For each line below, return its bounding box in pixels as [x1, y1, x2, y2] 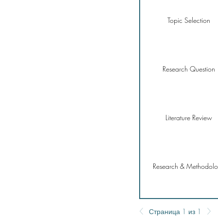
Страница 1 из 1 [149, 206, 201, 216]
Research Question [163, 64, 215, 73]
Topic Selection [167, 15, 210, 25]
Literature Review [165, 112, 212, 122]
